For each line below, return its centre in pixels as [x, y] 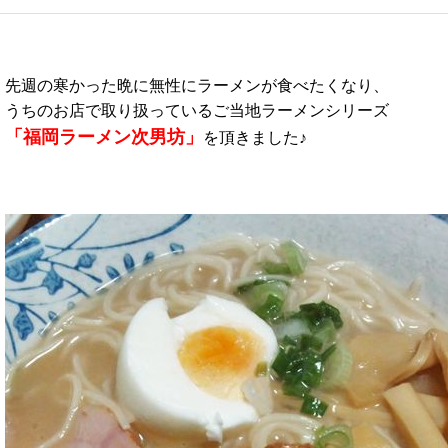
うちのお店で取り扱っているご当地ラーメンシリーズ [197, 110]
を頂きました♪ [255, 137]
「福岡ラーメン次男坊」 [104, 137]
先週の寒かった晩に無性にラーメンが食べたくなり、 [197, 85]
